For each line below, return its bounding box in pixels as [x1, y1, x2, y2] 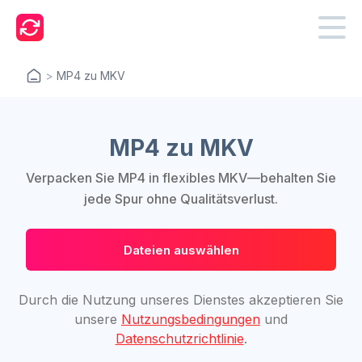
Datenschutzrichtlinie [115, 330, 244, 347]
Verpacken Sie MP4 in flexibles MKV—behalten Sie [26, 170, 336, 186]
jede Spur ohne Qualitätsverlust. [84, 191, 278, 207]
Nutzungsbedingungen [121, 311, 260, 327]
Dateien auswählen [123, 242, 239, 258]
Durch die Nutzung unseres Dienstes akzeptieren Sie [19, 292, 343, 308]
